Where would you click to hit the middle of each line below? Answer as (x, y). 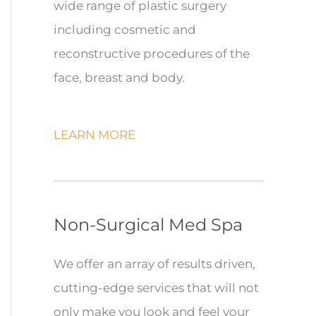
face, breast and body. (119, 77)
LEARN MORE (95, 135)
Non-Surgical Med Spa (148, 225)
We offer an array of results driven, (154, 264)
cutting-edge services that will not (156, 288)
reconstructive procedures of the (152, 53)
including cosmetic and (125, 29)
